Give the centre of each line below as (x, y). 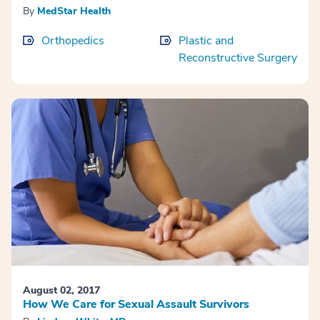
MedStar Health (74, 11)
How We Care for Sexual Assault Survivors (136, 304)
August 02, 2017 (61, 290)
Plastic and (206, 40)
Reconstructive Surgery (238, 57)
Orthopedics (73, 40)
